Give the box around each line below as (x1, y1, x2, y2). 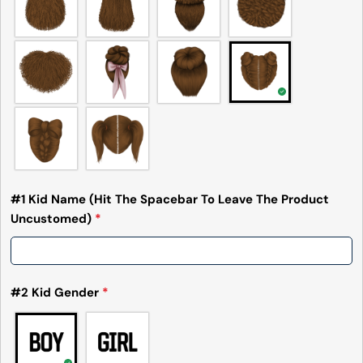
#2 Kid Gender (10, 284, 102, 301)
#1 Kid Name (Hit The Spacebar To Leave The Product (10, 191, 329, 208)
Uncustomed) (10, 211, 95, 228)
